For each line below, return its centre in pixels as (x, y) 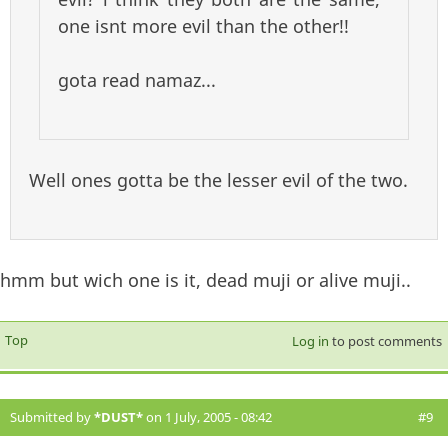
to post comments (385, 341)
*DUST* (118, 417)
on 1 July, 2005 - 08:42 (207, 417)
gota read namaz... (137, 80)
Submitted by (52, 417)
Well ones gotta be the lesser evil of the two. (218, 180)
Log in (310, 341)
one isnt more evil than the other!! (203, 26)
